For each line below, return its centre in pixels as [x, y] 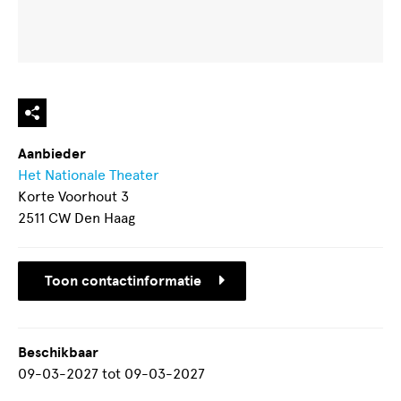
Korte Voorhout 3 [73, 197]
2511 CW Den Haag [77, 218]
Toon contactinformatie [123, 282]
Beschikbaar [58, 353]
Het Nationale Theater [89, 175]
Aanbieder [52, 154]
